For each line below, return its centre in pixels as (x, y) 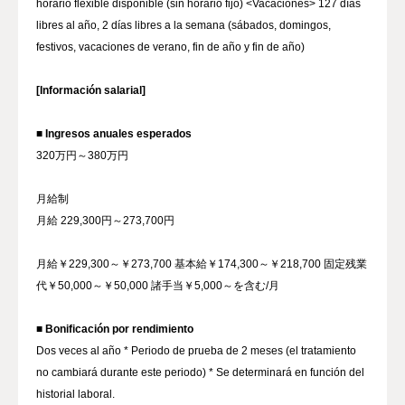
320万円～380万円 (82, 155)
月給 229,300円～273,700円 (105, 221)
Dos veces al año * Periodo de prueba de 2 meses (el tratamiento (196, 351)
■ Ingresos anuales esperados (114, 134)
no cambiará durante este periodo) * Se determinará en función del (200, 372)
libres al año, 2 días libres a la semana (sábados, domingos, (184, 25)
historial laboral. (75, 394)
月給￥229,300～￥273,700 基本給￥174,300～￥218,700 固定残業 (202, 264)
